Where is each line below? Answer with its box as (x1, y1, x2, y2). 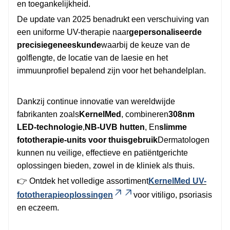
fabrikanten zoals (17, 109, 79, 119)
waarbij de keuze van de (101, 40, 190, 49)
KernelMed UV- (148, 176, 206, 185)
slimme (159, 122, 187, 131)
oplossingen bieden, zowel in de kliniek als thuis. (17, 161, 195, 170)
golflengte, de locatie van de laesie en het (17, 53, 168, 62)
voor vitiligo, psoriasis (133, 190, 212, 199)
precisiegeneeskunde (17, 40, 101, 49)
